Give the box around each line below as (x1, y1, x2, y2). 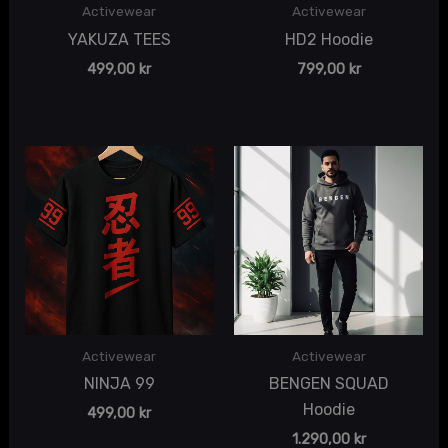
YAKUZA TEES (67, 30, 171, 50)
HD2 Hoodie (284, 30, 373, 50)
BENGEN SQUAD (268, 374, 389, 394)
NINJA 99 (83, 374, 155, 394)
